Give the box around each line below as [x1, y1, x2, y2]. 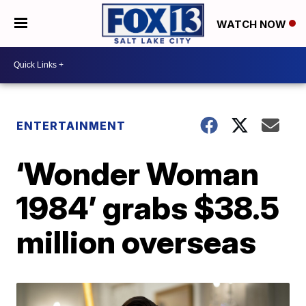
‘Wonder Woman [16, 154, 260, 193]
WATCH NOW [217, 17, 289, 31]
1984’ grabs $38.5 [16, 188, 280, 227]
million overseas [16, 222, 257, 261]
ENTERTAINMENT [16, 118, 126, 133]
